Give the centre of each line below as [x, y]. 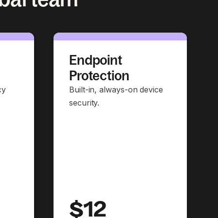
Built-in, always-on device [116, 90]
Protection [99, 75]
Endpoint [96, 60]
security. [84, 103]
